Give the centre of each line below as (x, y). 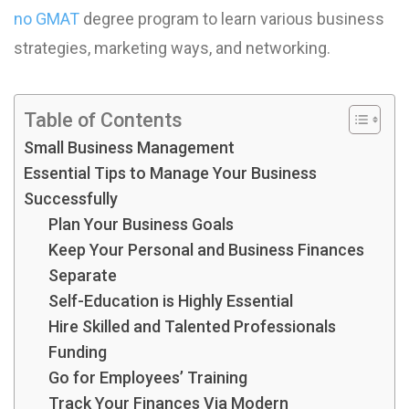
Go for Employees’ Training (148, 378)
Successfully (71, 199)
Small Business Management (129, 147)
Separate (83, 275)
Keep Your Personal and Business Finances (206, 250)
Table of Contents (103, 120)
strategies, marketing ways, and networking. (172, 48)
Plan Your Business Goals (141, 224)
